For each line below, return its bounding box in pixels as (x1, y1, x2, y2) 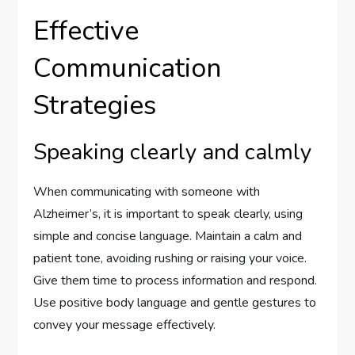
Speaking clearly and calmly (33, 137, 312, 168)
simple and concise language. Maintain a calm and (33, 227, 303, 246)
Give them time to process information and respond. (33, 272, 318, 290)
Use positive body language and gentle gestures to (33, 294, 317, 312)
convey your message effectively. (33, 316, 216, 334)
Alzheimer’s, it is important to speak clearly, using (33, 205, 303, 223)
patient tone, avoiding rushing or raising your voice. (33, 250, 307, 268)
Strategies (33, 87, 157, 124)
